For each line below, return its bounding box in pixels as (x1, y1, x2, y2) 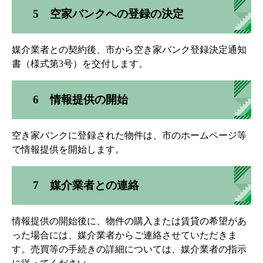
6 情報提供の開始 (33, 93, 128, 106)
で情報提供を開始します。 (12, 144, 124, 154)
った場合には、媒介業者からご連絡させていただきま (12, 230, 237, 240)
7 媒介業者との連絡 (33, 178, 139, 191)
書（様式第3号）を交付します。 (12, 58, 148, 69)
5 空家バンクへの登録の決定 (33, 7, 184, 20)
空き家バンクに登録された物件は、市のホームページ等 (12, 130, 247, 140)
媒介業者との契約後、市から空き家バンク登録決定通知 (12, 44, 247, 55)
